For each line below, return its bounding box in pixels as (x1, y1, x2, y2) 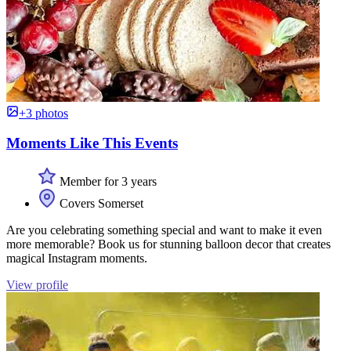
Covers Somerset (56, 197, 143, 211)
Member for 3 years (56, 175, 157, 189)
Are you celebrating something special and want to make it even (6, 223, 322, 237)
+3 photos (19, 106, 68, 120)
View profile (6, 278, 68, 292)
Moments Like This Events (6, 135, 178, 152)
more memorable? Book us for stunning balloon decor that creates (6, 237, 331, 251)
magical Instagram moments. (6, 251, 147, 266)
